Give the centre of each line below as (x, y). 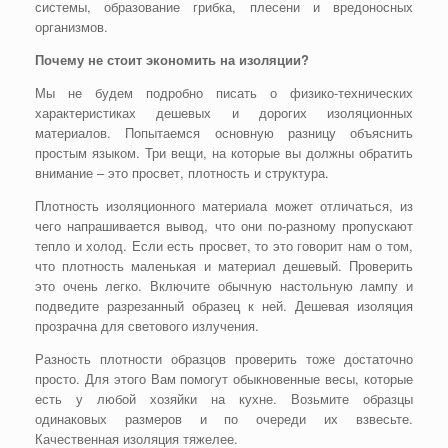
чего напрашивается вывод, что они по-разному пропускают (224, 226)
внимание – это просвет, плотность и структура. (182, 173)
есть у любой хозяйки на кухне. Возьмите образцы (224, 399)
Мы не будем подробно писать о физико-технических (224, 93)
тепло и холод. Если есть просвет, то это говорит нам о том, (224, 246)
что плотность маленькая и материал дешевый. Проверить (224, 266)
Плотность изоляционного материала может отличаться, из (224, 206)
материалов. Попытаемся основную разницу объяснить (224, 133)
